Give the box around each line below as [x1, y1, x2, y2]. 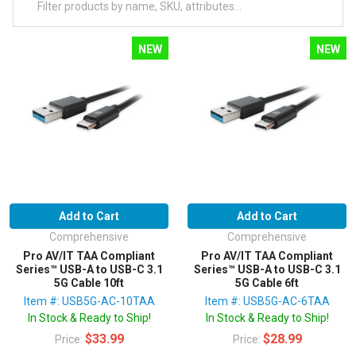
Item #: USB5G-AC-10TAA [23, 295, 155, 308]
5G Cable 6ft [235, 277, 299, 290]
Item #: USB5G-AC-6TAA [204, 295, 330, 308]
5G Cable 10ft [54, 277, 124, 290]
